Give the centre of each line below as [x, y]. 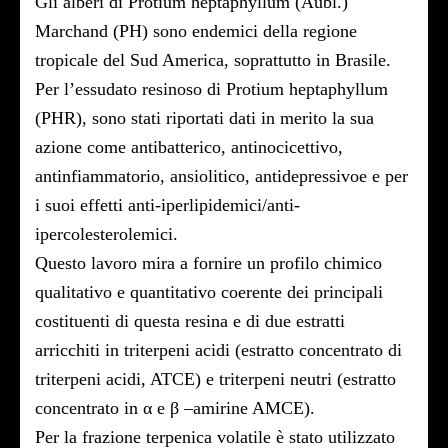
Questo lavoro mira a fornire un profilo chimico [208, 263]
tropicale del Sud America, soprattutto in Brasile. [213, 60]
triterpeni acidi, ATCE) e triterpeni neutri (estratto [215, 379]
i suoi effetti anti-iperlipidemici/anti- [167, 205]
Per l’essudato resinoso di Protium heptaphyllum [211, 89]
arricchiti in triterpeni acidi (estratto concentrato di [218, 350]
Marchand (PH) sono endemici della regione [196, 31]
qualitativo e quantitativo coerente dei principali [209, 292]
